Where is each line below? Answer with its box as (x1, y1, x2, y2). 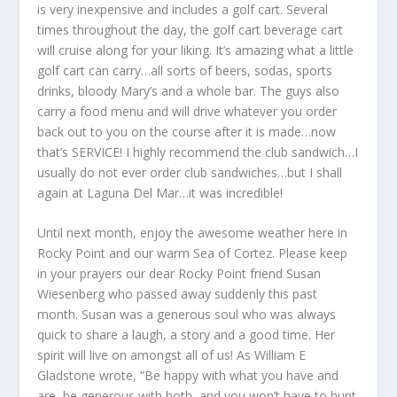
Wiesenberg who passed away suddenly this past (37, 285, 318, 303)
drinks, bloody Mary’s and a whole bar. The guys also (37, 82, 340, 99)
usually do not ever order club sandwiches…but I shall (37, 163, 343, 181)
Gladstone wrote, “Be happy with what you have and (37, 367, 339, 385)
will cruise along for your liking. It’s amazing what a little (37, 41, 354, 58)
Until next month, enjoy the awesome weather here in (37, 224, 348, 242)
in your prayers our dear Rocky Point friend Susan (37, 265, 322, 283)
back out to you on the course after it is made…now (37, 122, 337, 140)
